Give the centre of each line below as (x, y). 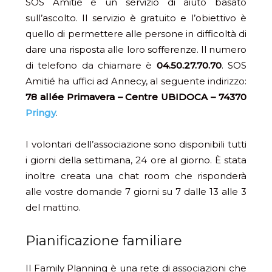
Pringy (41, 113)
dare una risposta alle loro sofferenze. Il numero (136, 50)
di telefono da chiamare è (91, 66)
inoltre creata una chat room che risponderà (136, 176)
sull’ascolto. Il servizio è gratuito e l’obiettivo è (136, 18)
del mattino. (53, 208)
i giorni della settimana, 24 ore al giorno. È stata (136, 160)
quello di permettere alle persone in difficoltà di (136, 34)
